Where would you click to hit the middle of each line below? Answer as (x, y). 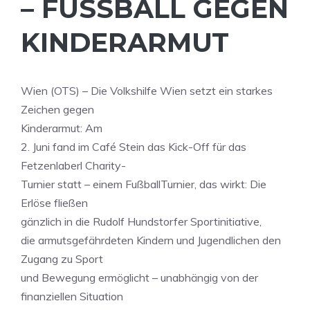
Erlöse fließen (54, 203)
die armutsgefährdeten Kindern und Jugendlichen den (151, 240)
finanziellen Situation (72, 296)
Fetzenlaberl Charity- (73, 165)
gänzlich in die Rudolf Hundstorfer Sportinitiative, (141, 221)
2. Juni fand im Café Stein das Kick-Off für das (134, 147)
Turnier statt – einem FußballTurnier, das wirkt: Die (144, 184)
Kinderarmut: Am (62, 128)
